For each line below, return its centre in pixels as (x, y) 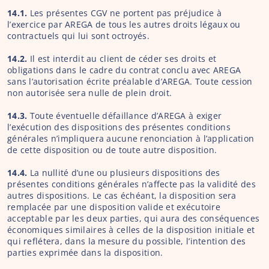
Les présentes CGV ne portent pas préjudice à (126, 13)
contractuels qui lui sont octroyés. (78, 36)
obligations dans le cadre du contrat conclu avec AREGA (124, 70)
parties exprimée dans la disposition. (85, 252)
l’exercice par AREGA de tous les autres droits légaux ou (124, 24)
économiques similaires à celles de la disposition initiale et (131, 230)
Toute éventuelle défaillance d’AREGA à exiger (126, 116)
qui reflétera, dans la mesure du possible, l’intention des (127, 241)
